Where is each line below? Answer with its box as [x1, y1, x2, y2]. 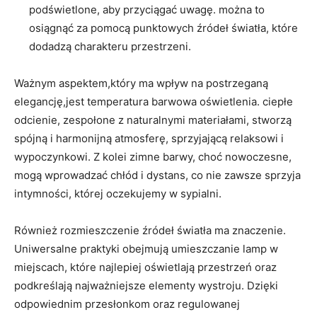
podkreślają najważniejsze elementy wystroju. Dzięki [14, 279, 278, 292]
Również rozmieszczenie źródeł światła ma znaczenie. [14, 224, 286, 237]
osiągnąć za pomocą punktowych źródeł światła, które [29, 21, 298, 35]
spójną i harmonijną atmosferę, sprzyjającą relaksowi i [14, 132, 284, 145]
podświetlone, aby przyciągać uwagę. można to [29, 3, 265, 16]
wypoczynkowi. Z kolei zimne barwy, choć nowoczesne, [14, 150, 292, 163]
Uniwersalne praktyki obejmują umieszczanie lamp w [14, 242, 278, 255]
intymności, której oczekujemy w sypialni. [14, 187, 221, 200]
